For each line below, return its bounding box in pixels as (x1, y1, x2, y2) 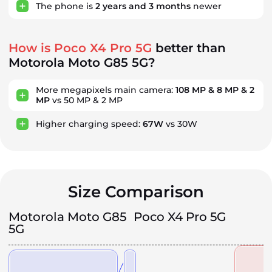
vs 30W (163, 118, 197, 129)
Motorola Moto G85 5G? (8, 55, 155, 70)
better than (152, 41, 226, 55)
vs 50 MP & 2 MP (50, 95, 123, 106)
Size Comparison (68, 182, 204, 202)
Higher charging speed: (36, 118, 143, 129)
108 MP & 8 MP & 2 (175, 84, 254, 95)
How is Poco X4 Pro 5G (8, 41, 152, 55)
